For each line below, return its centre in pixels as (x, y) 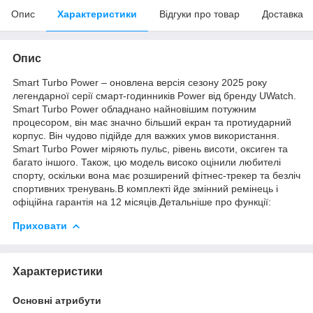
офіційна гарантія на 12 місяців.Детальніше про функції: (142, 202)
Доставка (283, 14)
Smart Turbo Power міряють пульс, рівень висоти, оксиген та (150, 148)
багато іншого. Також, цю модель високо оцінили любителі (147, 162)
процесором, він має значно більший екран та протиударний (152, 122)
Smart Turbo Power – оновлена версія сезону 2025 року (140, 82)
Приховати (40, 225)
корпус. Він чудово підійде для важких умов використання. (146, 135)
